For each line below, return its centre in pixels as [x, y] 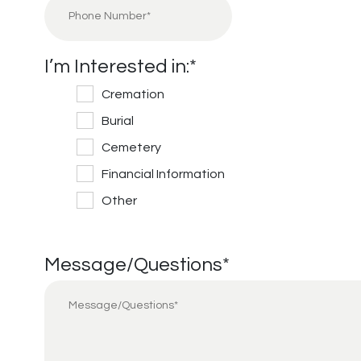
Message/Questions [133, 265]
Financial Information [163, 174]
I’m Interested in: [117, 66]
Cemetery [131, 147]
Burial [118, 121]
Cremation [133, 94]
